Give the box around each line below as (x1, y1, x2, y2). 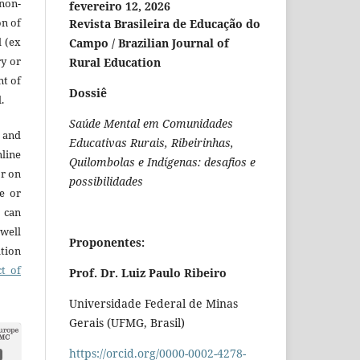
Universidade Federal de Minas (69, 296, 238, 312)
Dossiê (69, 85, 107, 101)
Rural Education (69, 55, 161, 71)
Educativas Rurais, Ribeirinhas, (69, 135, 234, 151)
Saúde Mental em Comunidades (69, 116, 233, 132)
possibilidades (69, 174, 143, 190)
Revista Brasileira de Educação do (69, 16, 260, 32)
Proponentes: (69, 235, 145, 251)
